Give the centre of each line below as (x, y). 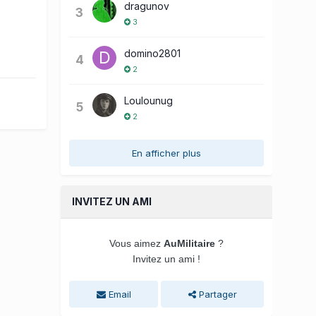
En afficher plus (166, 153)
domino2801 (152, 53)
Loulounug (148, 100)
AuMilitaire (189, 243)
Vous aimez (136, 243)
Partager (216, 294)
